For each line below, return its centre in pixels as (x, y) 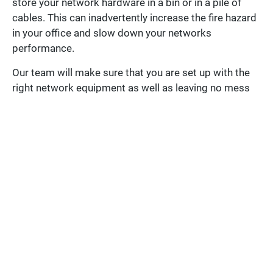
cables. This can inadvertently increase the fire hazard (134, 18)
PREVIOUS (51, 128)
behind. (29, 103)
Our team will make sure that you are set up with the (131, 72)
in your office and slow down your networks (112, 33)
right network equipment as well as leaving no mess (131, 87)
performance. (43, 48)
